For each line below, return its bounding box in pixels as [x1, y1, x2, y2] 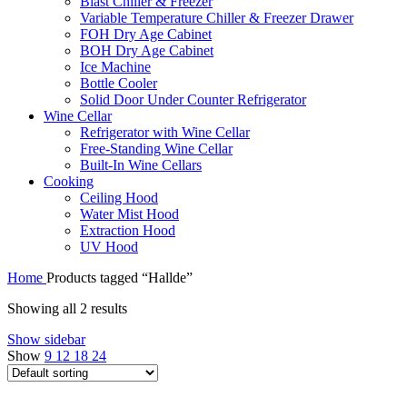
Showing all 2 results [7, 300, 127, 316]
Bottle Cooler [80, 74, 157, 91]
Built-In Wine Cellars [80, 156, 202, 173]
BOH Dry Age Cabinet [80, 42, 213, 58]
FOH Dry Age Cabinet [80, 25, 212, 42]
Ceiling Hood [80, 189, 158, 205]
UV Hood [80, 238, 138, 254]
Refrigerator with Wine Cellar [80, 124, 250, 140]
